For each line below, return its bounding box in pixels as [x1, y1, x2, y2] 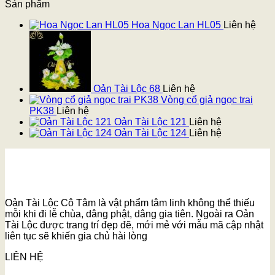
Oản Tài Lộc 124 [114, 128, 187, 139]
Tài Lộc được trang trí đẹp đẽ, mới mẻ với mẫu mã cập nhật [5, 220, 263, 231]
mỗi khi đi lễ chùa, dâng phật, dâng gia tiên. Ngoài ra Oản [5, 209, 254, 220]
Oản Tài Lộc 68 [93, 83, 160, 95]
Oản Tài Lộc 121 [114, 117, 187, 128]
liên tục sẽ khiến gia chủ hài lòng [5, 231, 147, 242]
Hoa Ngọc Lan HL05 [131, 20, 221, 31]
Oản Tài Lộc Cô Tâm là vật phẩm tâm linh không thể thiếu [5, 198, 255, 209]
